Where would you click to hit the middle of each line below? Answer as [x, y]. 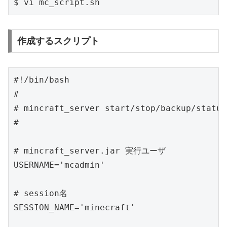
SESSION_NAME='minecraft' [74, 208]
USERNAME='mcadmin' [59, 165]
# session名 [41, 194]
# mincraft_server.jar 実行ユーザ [90, 151]
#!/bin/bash [42, 80]
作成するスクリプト [58, 41]
